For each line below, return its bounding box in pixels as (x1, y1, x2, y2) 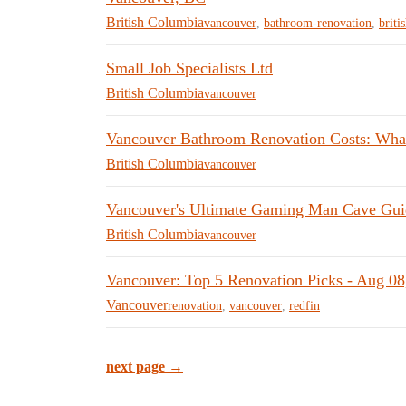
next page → (106, 359, 183, 374)
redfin (289, 298, 320, 313)
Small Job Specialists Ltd (106, 59, 273, 77)
